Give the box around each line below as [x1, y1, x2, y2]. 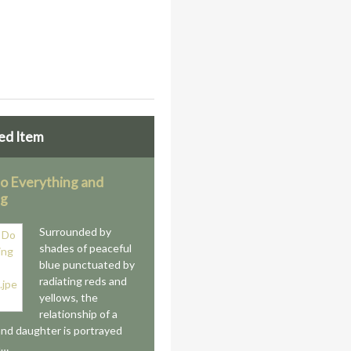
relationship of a [39, 307, 118, 320]
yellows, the [39, 291, 99, 304]
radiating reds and [39, 274, 128, 288]
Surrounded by [39, 225, 112, 238]
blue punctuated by [39, 258, 136, 271]
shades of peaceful [39, 241, 132, 255]
